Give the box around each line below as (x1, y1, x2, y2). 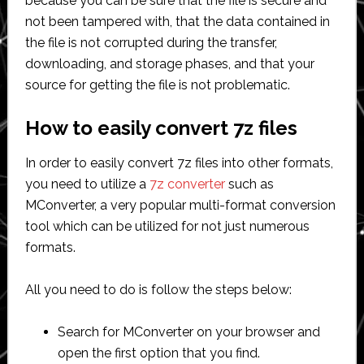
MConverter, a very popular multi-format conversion (24, 197, 336, 213)
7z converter (149, 175, 225, 192)
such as (224, 175, 274, 192)
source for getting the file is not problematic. (24, 76, 290, 93)
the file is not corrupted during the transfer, (24, 34, 277, 50)
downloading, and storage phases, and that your (24, 55, 314, 71)
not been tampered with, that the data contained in (24, 13, 330, 29)
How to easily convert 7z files (24, 115, 297, 140)
